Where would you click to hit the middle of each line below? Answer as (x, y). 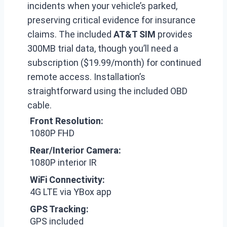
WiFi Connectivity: (67, 180)
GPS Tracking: (59, 209)
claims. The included (70, 34)
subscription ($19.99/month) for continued (114, 63)
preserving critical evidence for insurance (111, 20)
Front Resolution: (67, 121)
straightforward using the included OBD (107, 91)
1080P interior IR (63, 162)
